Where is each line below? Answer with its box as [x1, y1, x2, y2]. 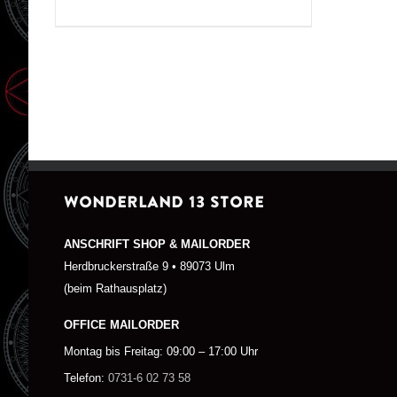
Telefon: [64, 372, 105, 385]
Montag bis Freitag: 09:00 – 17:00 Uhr [64, 346, 258, 359]
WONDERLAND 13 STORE [64, 191, 264, 214]
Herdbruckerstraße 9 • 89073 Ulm [64, 260, 235, 273]
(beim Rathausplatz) [64, 282, 167, 295]
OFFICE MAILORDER [64, 319, 179, 332]
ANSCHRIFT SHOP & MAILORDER [64, 237, 250, 251]
